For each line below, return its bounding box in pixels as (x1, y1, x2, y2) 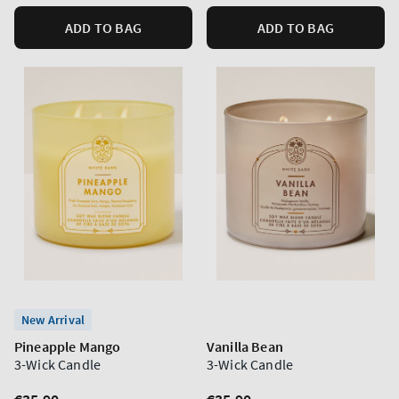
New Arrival (21, 312, 85, 328)
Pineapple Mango (14, 338, 121, 355)
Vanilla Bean (207, 338, 283, 355)
